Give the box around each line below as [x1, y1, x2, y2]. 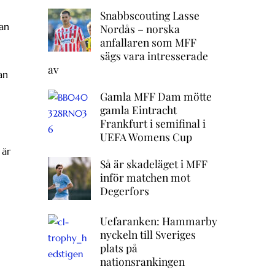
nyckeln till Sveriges [99, 227, 196, 242]
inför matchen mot [99, 170, 190, 185]
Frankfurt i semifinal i [99, 116, 206, 131]
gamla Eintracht [99, 103, 177, 117]
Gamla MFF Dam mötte [99, 89, 212, 104]
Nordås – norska [99, 21, 180, 36]
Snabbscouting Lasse [99, 8, 199, 23]
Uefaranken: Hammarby [99, 214, 217, 228]
